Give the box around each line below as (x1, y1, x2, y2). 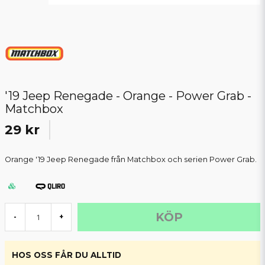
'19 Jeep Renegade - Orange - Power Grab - (5, 89, 251, 104)
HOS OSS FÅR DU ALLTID (12, 250, 121, 260)
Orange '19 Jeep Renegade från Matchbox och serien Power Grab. (5, 155, 257, 164)
